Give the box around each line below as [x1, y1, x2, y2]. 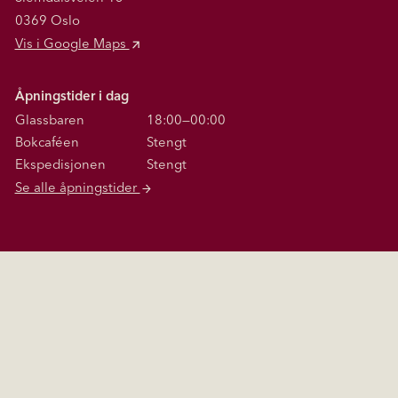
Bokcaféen [14, 137, 79, 151]
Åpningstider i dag [14, 91, 129, 105]
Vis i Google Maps [14, 38, 130, 52]
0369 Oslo [14, 15, 80, 29]
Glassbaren [14, 115, 84, 129]
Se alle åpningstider [14, 182, 140, 196]
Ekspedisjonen [14, 159, 106, 173]
